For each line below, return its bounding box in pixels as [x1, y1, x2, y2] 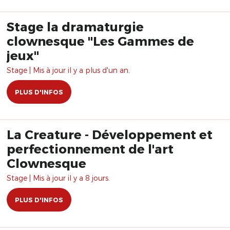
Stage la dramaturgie [7, 19, 144, 34]
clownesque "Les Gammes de [7, 33, 194, 48]
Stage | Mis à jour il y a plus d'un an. [7, 66, 130, 74]
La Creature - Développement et [7, 127, 92, 142]
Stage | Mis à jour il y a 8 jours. [7, 174, 110, 182]
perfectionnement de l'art [7, 141, 174, 156]
